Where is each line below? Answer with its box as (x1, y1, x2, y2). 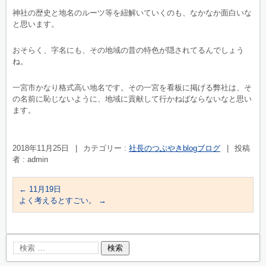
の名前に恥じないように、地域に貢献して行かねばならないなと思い (12, 94, 252, 103)
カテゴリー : (83, 144, 129, 153)
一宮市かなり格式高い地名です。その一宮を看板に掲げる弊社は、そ (12, 83, 252, 92)
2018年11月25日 (12, 144, 69, 153)
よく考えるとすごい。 (19, 196, 99, 205)
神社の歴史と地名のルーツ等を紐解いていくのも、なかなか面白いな (12, 8, 252, 17)
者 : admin (12, 155, 48, 164)
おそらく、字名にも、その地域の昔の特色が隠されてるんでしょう (12, 46, 244, 55)
